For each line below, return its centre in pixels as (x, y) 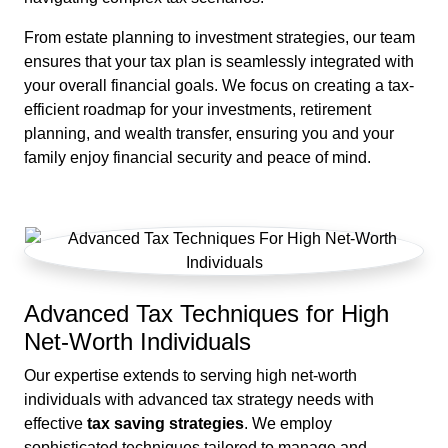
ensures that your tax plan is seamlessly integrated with (219, 62)
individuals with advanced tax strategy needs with (199, 400)
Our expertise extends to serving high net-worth (190, 376)
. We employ (288, 424)
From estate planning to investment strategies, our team (219, 38)
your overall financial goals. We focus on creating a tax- (219, 86)
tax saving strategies (165, 424)
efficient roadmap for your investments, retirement (197, 110)
